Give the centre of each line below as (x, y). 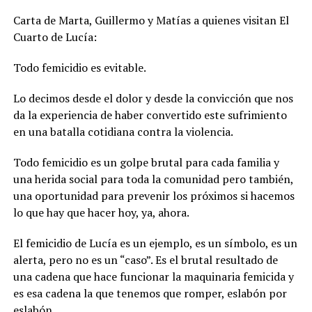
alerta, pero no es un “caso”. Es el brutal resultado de (145, 259)
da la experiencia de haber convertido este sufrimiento (150, 115)
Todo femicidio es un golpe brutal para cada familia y (146, 162)
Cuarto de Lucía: (55, 37)
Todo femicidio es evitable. (79, 67)
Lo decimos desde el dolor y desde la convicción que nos (153, 98)
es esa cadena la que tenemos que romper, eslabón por (150, 293)
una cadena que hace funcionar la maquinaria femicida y (153, 276)
